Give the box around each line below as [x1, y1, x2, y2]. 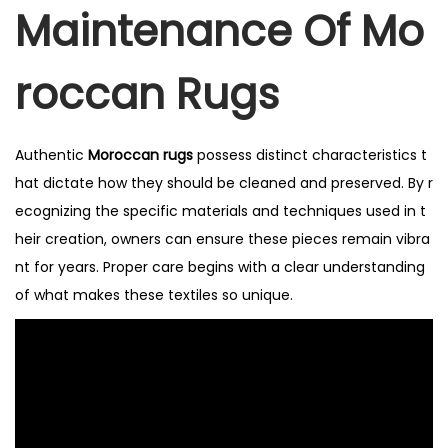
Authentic [15, 145, 88, 166]
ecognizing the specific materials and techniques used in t [15, 201, 426, 222]
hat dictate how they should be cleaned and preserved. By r [15, 173, 433, 194]
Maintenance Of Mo [15, 2, 424, 62]
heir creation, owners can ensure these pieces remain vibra [15, 229, 430, 250]
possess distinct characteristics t [193, 145, 427, 166]
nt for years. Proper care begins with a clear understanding [15, 257, 429, 278]
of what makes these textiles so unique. [15, 285, 293, 306]
